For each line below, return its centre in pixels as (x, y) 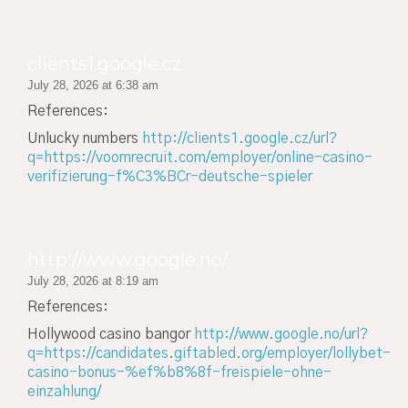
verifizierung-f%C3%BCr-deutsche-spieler (170, 177)
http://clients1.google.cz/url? (240, 139)
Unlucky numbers (85, 139)
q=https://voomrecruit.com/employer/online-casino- (200, 158)
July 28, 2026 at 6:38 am (93, 85)
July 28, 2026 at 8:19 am (93, 280)
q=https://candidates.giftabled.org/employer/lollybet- (209, 354)
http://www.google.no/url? (281, 335)
